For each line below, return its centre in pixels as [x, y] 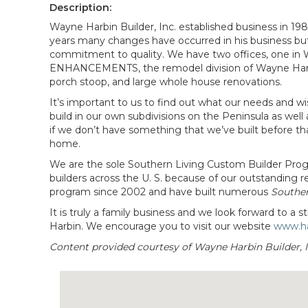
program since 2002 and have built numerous [160, 191]
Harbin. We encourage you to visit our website [162, 226]
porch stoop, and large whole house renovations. [166, 81]
